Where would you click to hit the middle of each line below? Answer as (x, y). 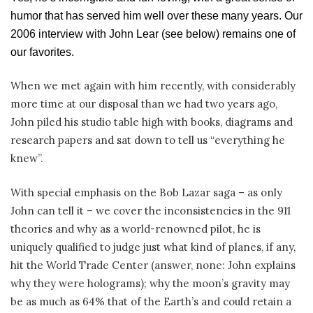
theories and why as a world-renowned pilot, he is (136, 228)
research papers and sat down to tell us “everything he (148, 140)
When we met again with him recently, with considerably (153, 86)
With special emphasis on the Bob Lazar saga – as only (146, 192)
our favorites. (42, 52)
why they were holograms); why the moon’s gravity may (150, 283)
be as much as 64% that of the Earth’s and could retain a (151, 301)
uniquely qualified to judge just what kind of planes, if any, (153, 247)
